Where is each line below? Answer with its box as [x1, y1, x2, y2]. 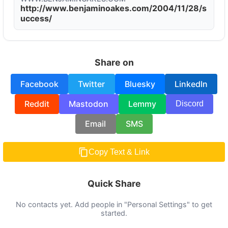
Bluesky [124, 78, 155, 89]
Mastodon [69, 99, 109, 109]
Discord [176, 99, 204, 108]
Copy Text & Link [89, 147, 150, 156]
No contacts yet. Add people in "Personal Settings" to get [16, 199, 212, 209]
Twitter [78, 78, 105, 89]
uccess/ [20, 13, 52, 24]
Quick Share [87, 178, 141, 189]
